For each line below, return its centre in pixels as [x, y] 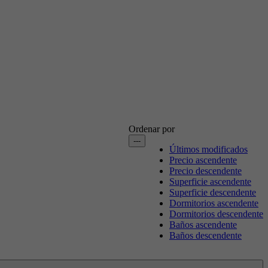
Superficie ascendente [210, 181]
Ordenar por [152, 129]
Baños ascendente [203, 224]
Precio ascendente [203, 160]
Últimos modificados [208, 149]
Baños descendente [205, 235]
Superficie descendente [213, 192]
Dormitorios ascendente [214, 203]
